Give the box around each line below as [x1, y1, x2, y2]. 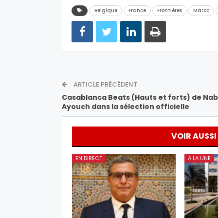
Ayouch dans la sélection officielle [62, 102, 189, 112]
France [128, 7, 146, 15]
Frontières [157, 7, 182, 15]
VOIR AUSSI [171, 130, 217, 142]
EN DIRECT [75, 154, 102, 163]
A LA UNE [187, 154, 211, 163]
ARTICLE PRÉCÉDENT [72, 80, 137, 90]
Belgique [94, 7, 117, 15]
